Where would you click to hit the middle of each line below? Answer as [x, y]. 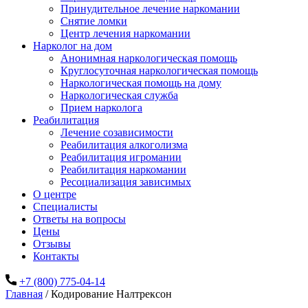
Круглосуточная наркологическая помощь [159, 70]
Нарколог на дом [73, 46]
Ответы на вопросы [79, 219]
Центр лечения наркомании [125, 33]
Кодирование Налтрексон [111, 294]
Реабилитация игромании [121, 157]
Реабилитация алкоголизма [124, 145]
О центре [55, 194]
